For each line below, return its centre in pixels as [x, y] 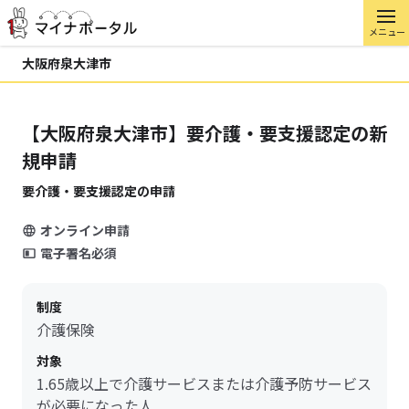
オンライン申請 [85, 230]
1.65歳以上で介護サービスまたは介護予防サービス [204, 383]
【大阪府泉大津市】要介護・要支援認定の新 [204, 133]
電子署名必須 [79, 253]
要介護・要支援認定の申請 [99, 191]
